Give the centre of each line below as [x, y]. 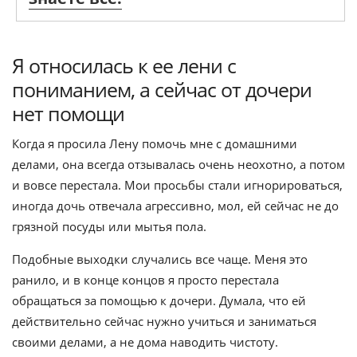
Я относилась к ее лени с [124, 65]
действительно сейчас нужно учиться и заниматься [164, 321]
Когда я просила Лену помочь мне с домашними [155, 143]
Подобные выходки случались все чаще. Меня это [160, 259]
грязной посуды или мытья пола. [109, 226]
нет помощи [68, 113]
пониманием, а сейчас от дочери [162, 89]
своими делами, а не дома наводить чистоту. [145, 342]
